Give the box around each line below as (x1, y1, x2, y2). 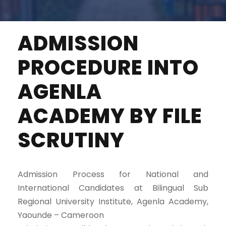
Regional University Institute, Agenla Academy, (18, 196, 208, 207)
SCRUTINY (18, 126, 125, 154)
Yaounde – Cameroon (18, 209, 104, 221)
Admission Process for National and (18, 168, 208, 180)
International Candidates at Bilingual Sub (18, 182, 208, 194)
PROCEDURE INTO (18, 53, 199, 82)
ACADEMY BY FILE (18, 102, 202, 130)
